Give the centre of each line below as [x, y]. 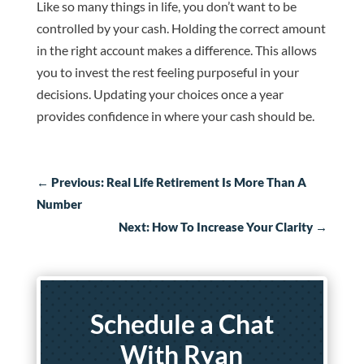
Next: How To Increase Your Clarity [216, 227]
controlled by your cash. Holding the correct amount [181, 28]
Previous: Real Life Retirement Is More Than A [178, 182]
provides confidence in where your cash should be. [175, 116]
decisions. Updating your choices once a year [160, 94]
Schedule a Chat [182, 324]
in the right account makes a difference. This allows [176, 50]
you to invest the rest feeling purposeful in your [167, 72]
